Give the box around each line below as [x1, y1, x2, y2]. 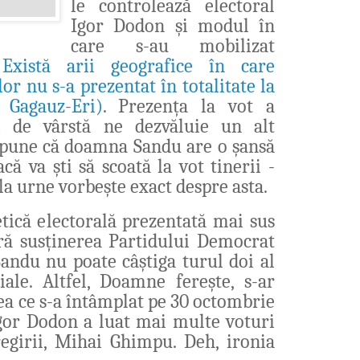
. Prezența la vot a [102, 94, 276, 117]
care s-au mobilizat [71, 34, 275, 57]
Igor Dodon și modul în [71, 14, 275, 37]
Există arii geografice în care [2, 54, 275, 77]
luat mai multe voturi [98, 309, 276, 333]
